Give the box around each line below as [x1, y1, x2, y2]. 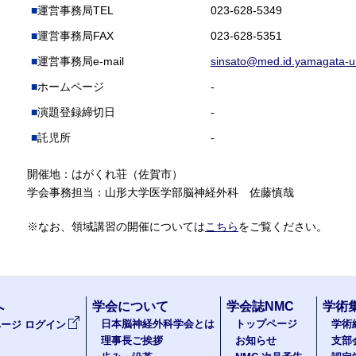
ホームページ [37, 80, 104, 93]
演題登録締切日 [37, 106, 115, 118]
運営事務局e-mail [37, 55, 124, 68]
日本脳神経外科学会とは [101, 319, 215, 330]
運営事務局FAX [37, 29, 114, 42]
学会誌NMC [226, 300, 294, 313]
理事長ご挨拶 [101, 335, 163, 346]
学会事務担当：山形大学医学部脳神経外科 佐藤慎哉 [27, 186, 294, 199]
